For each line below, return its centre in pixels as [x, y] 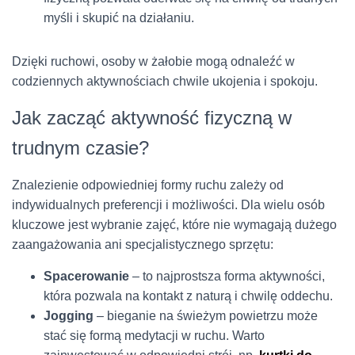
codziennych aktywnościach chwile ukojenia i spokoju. [165, 81]
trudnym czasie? [80, 147]
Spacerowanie [86, 276]
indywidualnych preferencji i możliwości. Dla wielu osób [168, 204]
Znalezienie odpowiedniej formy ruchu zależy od [148, 185]
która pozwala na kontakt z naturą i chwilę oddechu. [188, 296]
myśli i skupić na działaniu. [119, 17]
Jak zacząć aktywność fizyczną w [152, 117]
